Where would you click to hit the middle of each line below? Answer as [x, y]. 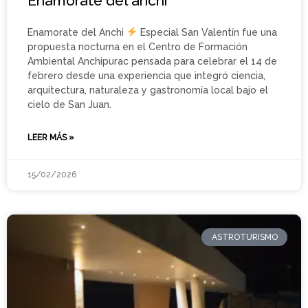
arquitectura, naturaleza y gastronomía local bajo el [148, 90]
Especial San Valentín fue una [207, 32]
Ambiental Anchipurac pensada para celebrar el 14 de [152, 61]
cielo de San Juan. [69, 104]
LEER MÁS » [51, 137]
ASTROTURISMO [244, 238]
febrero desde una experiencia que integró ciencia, [146, 75]
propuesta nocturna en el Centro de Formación [137, 46]
